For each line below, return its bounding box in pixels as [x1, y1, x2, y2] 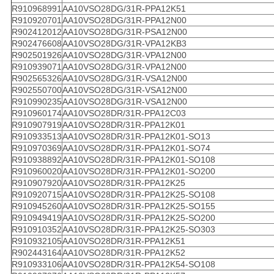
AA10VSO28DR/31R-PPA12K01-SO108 [62, 155, 215, 165]
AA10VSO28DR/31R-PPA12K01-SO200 [62, 166, 215, 177]
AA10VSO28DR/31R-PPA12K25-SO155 [62, 201, 215, 212]
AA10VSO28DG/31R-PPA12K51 [62, 4, 186, 14]
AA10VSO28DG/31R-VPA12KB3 [62, 39, 187, 49]
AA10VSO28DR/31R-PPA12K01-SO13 [62, 131, 210, 142]
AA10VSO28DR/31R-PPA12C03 [62, 108, 186, 119]
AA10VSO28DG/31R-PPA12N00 [62, 15, 187, 26]
